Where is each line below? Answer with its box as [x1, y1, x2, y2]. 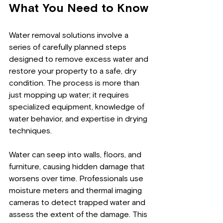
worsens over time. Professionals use [9, 175, 145, 183]
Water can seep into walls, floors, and [9, 151, 143, 159]
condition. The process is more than [9, 79, 141, 87]
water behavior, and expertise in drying [9, 115, 149, 123]
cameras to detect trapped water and [9, 199, 147, 207]
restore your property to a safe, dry [9, 67, 138, 75]
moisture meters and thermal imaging [9, 187, 144, 195]
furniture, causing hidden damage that [9, 163, 147, 171]
